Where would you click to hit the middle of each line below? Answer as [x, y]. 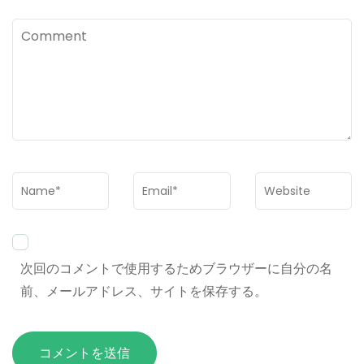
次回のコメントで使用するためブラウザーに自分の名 [176, 269]
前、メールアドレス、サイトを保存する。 [144, 292]
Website [281, 184]
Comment [45, 30]
